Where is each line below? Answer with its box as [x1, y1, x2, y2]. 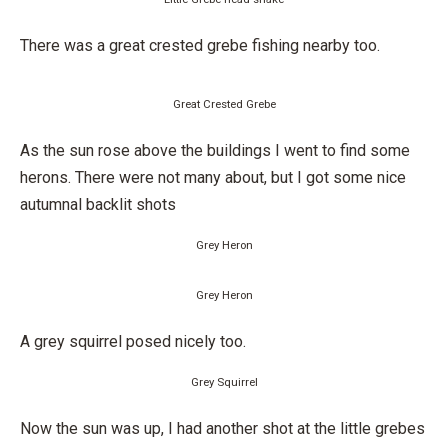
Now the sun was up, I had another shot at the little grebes [20, 419, 425, 438]
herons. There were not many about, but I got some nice [20, 168, 406, 187]
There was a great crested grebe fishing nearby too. [20, 36, 380, 55]
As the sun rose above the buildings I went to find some [20, 141, 410, 160]
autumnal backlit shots [20, 195, 176, 214]
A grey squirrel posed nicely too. [20, 332, 246, 351]
